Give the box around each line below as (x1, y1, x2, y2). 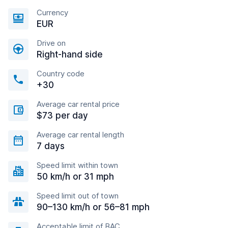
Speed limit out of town (37, 191, 119, 201)
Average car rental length (37, 130, 124, 139)
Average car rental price (37, 99, 120, 109)
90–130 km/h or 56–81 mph (37, 202, 150, 212)
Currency (37, 8, 68, 17)
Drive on (37, 38, 66, 48)
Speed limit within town (37, 160, 118, 170)
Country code (37, 69, 84, 78)
